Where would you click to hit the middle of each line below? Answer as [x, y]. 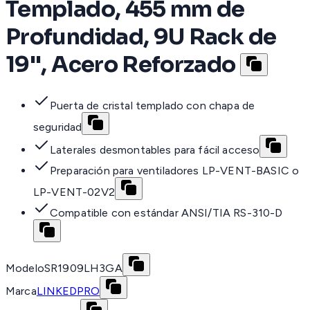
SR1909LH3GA [83, 268]
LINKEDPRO [68, 291]
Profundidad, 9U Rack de [141, 36]
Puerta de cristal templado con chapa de [153, 106]
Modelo [25, 268]
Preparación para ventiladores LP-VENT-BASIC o [175, 171]
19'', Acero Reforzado [121, 64]
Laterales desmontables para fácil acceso [155, 150]
